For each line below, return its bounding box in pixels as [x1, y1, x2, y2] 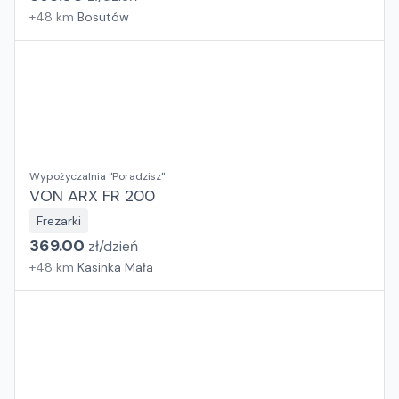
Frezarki [37, 213, 81, 229]
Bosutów [77, 9, 129, 25]
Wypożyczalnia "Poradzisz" [29, 169, 165, 183]
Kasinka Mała [77, 259, 153, 275]
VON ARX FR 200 [29, 185, 155, 207]
